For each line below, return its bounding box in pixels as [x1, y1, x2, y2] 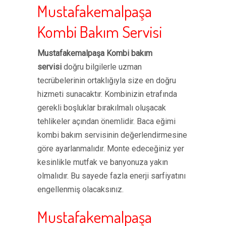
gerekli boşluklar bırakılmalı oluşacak [37, 103, 166, 112]
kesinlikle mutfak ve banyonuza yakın [37, 157, 168, 167]
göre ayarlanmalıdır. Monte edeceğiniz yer [37, 144, 184, 153]
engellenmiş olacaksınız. [37, 185, 124, 194]
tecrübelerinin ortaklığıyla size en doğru [37, 76, 176, 85]
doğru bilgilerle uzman [62, 62, 142, 72]
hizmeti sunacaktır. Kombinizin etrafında [37, 89, 177, 99]
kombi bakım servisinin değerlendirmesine [37, 130, 187, 140]
